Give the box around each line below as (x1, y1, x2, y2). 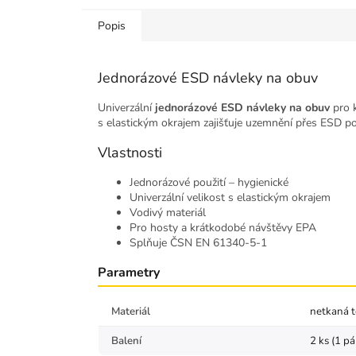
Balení (111, 334, 141, 349)
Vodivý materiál (130, 205, 206, 221)
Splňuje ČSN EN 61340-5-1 (130, 235, 267, 251)
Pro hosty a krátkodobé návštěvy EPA (130, 220, 316, 236)
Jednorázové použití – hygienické (130, 175, 288, 191)
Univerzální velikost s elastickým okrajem (130, 190, 331, 206)
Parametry (98, 264, 160, 282)
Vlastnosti (98, 143, 162, 163)
